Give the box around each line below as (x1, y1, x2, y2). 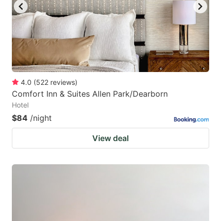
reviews (50, 78, 75, 87)
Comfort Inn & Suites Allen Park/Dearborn (12, 89, 168, 99)
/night (30, 113, 52, 123)
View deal (92, 133, 129, 144)
